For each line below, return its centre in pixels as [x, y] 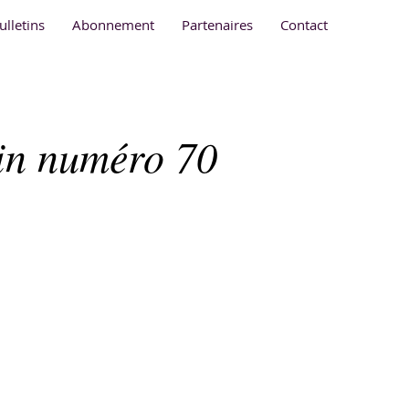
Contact [304, 25]
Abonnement [113, 25]
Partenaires [217, 25]
